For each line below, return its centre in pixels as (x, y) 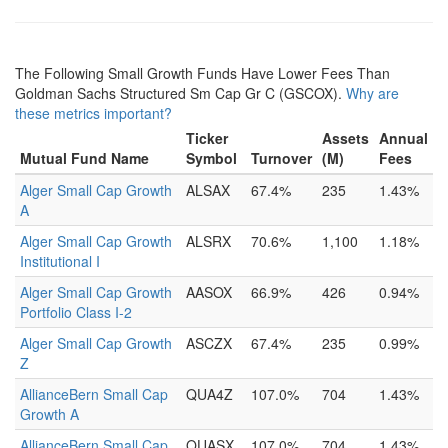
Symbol (211, 158)
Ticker (207, 138)
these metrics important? (93, 113)
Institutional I (60, 261)
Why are (372, 93)
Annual (403, 138)
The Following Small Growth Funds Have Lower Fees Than (202, 73)
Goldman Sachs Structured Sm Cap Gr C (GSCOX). (180, 93)
